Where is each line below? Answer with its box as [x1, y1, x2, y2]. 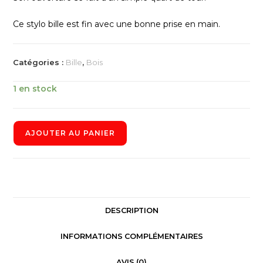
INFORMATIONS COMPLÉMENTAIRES [60, 231, 203, 241]
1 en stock [13, 83, 58, 94]
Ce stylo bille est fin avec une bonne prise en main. [13, 18, 221, 29]
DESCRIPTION [104, 205, 159, 215]
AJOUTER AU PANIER [25, 128, 116, 137]
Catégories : [13, 57, 66, 67]
